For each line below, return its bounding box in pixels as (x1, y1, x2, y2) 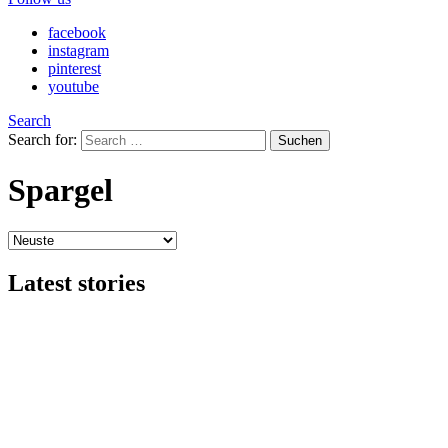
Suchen (278, 133, 322, 148)
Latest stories (8, 269, 145, 296)
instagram (48, 42, 109, 59)
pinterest (48, 60, 101, 77)
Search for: (8, 131, 77, 148)
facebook (48, 24, 106, 41)
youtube (48, 78, 99, 95)
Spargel (8, 172, 113, 209)
